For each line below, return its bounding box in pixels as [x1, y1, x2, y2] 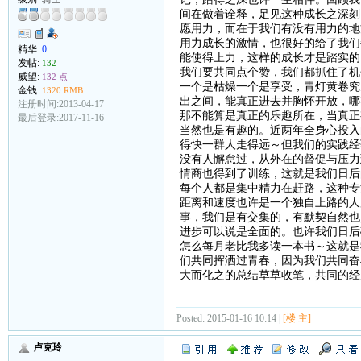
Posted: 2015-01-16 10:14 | [176, 312, 283, 324]
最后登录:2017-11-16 [17, 112, 104, 124]
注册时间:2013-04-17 [17, 98, 104, 110]
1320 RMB [41, 85, 83, 96]
